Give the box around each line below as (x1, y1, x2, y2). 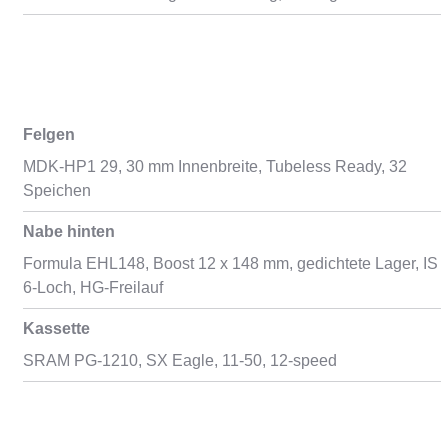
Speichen (22, 182, 91, 199)
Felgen (22, 126, 75, 143)
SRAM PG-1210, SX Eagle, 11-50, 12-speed (22, 352, 337, 369)
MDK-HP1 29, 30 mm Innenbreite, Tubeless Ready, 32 (22, 158, 407, 175)
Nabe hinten (22, 223, 115, 240)
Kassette (22, 320, 90, 337)
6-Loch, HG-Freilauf (22, 279, 163, 296)
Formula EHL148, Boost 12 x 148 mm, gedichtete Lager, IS (22, 255, 438, 272)
